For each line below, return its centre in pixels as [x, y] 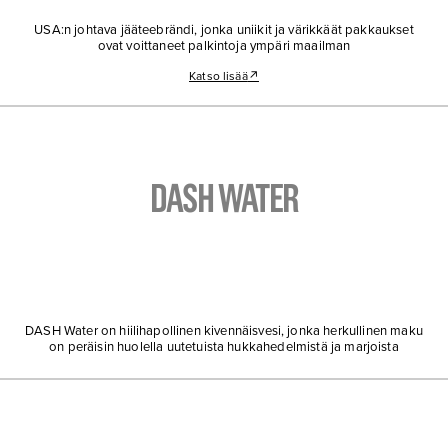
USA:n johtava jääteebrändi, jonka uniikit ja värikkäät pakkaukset [224, 29]
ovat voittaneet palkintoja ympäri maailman [224, 45]
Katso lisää [218, 75]
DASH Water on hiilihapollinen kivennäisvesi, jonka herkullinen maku [224, 331]
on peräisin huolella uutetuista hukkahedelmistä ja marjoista [224, 347]
